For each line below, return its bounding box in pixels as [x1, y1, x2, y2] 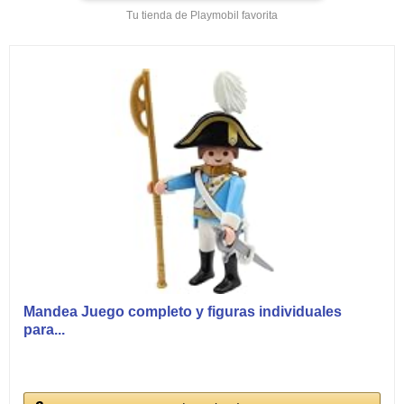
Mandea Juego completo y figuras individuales [23, 304, 343, 320]
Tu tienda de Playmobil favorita [126, 9, 278, 23]
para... [23, 322, 66, 338]
